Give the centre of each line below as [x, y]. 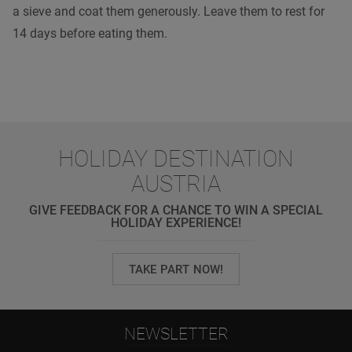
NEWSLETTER [176, 334]
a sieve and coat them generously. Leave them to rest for [169, 11]
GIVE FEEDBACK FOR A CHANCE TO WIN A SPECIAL [176, 210]
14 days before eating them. [90, 33]
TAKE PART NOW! [176, 269]
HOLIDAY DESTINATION [176, 158]
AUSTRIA [176, 183]
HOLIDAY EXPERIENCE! [176, 222]
